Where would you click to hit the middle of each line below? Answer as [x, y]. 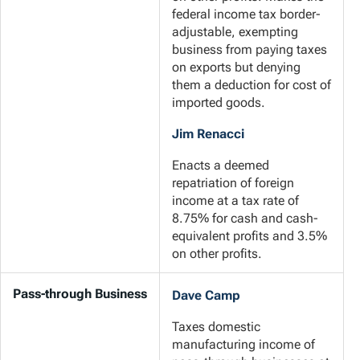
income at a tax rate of [235, 201]
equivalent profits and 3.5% [250, 236]
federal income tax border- [246, 14]
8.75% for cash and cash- [245, 219]
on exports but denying [236, 67]
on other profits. [217, 254]
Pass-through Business [80, 293]
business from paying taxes [250, 50]
